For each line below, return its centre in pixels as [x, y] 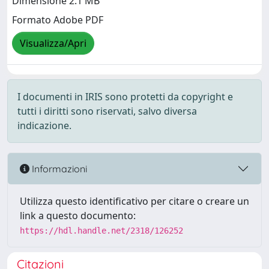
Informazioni [58, 168]
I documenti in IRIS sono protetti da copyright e [125, 97]
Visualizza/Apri [53, 44]
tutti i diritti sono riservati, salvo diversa [107, 111]
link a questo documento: [78, 216]
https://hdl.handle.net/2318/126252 [101, 231]
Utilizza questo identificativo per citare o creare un [134, 201]
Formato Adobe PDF [58, 20]
